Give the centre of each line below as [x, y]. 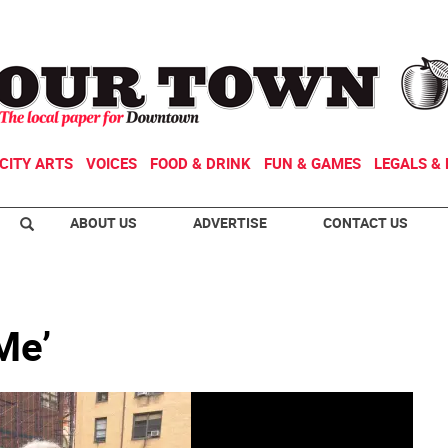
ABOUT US [103, 222]
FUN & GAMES [312, 163]
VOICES [111, 163]
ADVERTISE [230, 222]
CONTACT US [365, 222]
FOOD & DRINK [200, 163]
